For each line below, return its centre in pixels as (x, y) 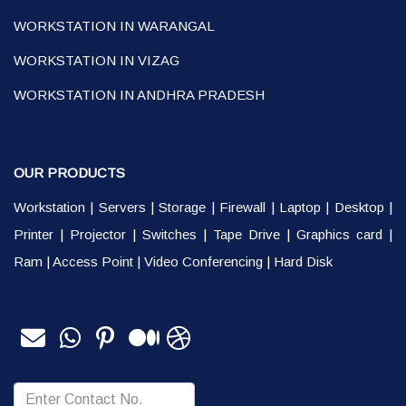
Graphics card (339, 235)
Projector (98, 235)
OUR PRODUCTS (69, 173)
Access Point (93, 262)
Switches (169, 235)
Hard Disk (303, 262)
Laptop (300, 208)
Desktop (359, 208)
